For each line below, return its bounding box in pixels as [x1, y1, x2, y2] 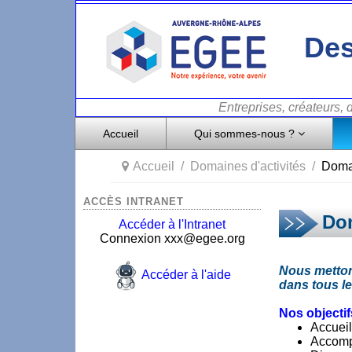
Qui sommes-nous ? [194, 127, 295, 140]
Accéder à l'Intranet [119, 218, 226, 231]
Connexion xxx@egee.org [99, 232, 245, 245]
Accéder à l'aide [141, 268, 231, 282]
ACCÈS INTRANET [83, 196, 184, 207]
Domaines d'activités [190, 159, 306, 173]
